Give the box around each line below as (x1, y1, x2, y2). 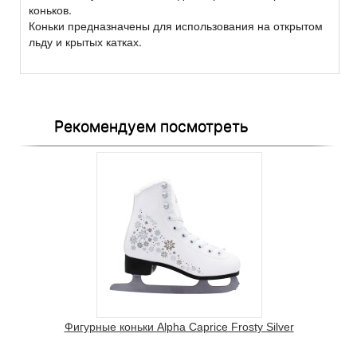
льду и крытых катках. (29, 33, 142, 50)
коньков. (29, 2, 72, 18)
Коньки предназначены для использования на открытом (29, 18, 323, 34)
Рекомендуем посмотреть (54, 116, 249, 136)
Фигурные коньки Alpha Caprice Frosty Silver (64, 320, 294, 334)
